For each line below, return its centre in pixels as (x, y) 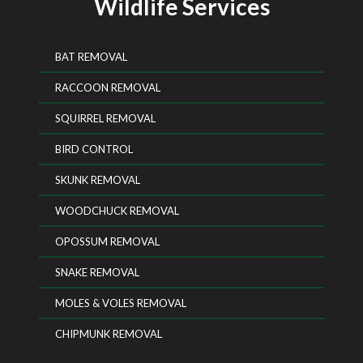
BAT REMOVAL (91, 56)
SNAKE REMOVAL (97, 272)
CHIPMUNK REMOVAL (108, 333)
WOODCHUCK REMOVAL (117, 210)
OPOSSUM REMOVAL (107, 241)
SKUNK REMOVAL (97, 179)
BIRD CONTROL (94, 149)
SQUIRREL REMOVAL (105, 118)
